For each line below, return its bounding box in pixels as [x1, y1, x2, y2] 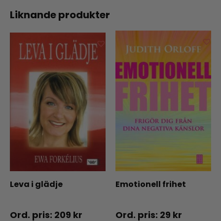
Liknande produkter [10, 8, 110, 22]
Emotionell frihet [115, 178, 186, 190]
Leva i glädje [10, 178, 63, 190]
